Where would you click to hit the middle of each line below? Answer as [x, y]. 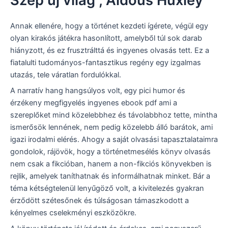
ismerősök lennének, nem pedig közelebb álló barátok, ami [111, 127]
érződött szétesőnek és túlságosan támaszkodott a [99, 200]
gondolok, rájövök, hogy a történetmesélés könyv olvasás [110, 151]
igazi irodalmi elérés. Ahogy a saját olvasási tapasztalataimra [114, 139]
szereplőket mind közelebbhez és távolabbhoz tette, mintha [114, 115]
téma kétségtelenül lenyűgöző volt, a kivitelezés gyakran [107, 188]
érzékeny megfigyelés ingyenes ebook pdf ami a [94, 103]
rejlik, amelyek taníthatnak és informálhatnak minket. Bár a [110, 176]
